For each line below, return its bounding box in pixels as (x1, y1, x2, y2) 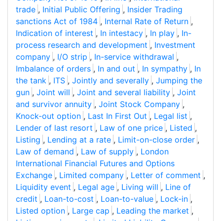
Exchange (16, 170, 52, 181)
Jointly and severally (72, 75, 149, 86)
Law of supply (81, 147, 134, 157)
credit (16, 194, 37, 204)
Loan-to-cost (44, 194, 94, 204)
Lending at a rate (47, 135, 111, 145)
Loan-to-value (101, 194, 153, 204)
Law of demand (16, 147, 74, 157)
